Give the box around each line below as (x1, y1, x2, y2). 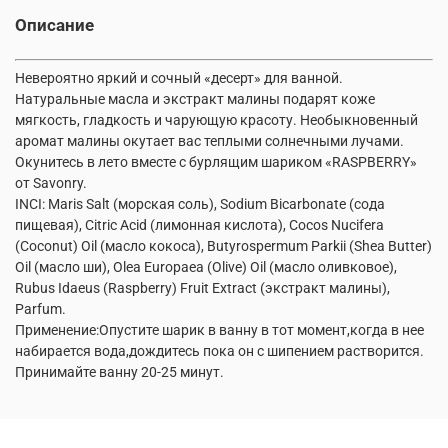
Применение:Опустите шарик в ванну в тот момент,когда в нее (15, 321, 424, 338)
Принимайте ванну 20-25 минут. (15, 363, 224, 380)
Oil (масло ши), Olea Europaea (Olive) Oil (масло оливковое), (15, 258, 397, 275)
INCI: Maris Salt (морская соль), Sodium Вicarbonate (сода (15, 195, 385, 212)
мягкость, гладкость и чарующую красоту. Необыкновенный (15, 111, 418, 128)
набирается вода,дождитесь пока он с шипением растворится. (15, 342, 424, 359)
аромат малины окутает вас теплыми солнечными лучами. (15, 132, 404, 149)
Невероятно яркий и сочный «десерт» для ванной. (15, 69, 343, 86)
